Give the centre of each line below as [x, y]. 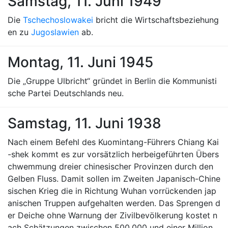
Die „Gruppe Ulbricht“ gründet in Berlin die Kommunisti [112, 81]
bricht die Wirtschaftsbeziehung [156, 20]
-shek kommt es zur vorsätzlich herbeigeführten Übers [113, 154]
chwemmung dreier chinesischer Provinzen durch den [110, 166]
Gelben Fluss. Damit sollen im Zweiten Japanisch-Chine [114, 179]
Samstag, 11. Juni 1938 [84, 123]
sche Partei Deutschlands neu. [66, 93]
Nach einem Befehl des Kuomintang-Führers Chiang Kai [113, 142]
